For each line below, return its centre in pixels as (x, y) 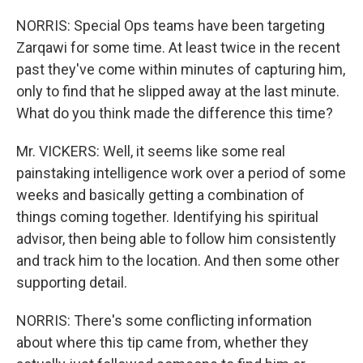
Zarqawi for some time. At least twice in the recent (178, 47)
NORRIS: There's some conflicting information (164, 320)
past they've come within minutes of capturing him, (181, 69)
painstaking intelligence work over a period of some (181, 173)
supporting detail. (72, 282)
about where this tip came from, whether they (162, 342)
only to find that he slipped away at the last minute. (178, 91)
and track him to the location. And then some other (178, 261)
